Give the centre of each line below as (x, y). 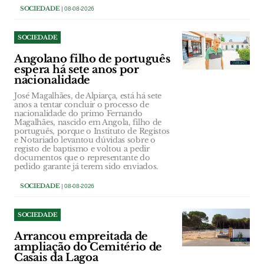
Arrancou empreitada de (81, 236)
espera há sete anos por (77, 70)
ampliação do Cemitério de (88, 247)
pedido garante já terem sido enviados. (86, 166)
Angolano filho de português (92, 59)
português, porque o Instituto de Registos (92, 131)
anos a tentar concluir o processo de (82, 105)
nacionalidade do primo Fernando (79, 113)
